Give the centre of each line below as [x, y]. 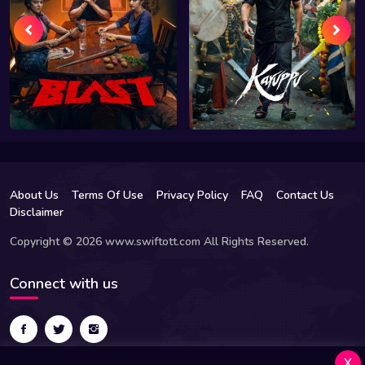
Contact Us [305, 196]
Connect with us [64, 284]
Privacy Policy [192, 196]
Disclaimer [37, 213]
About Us [34, 196]
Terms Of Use [108, 196]
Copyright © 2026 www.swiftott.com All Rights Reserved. [159, 242]
